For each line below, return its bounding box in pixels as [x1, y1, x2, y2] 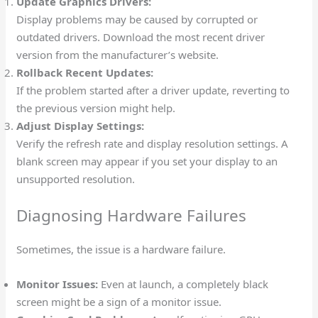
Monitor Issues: [16, 276, 99, 291]
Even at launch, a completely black [98, 276, 269, 291]
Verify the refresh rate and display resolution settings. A [16, 136, 289, 151]
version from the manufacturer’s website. [16, 48, 222, 62]
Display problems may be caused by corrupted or [16, 12, 258, 27]
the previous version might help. [16, 101, 176, 116]
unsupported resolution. [16, 172, 138, 187]
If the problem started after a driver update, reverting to [16, 83, 290, 98]
